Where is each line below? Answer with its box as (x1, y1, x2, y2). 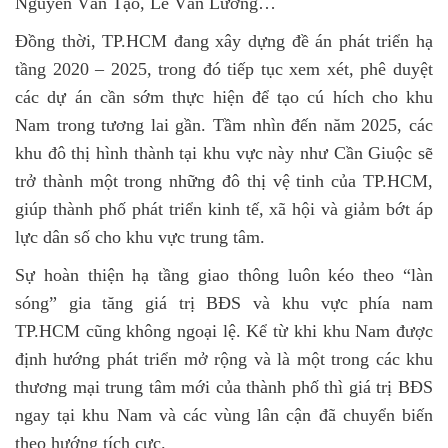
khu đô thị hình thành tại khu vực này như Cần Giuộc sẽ (15, 143, 433, 163)
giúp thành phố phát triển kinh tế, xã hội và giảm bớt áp (15, 199, 433, 219)
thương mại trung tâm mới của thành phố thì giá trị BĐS (15, 377, 433, 397)
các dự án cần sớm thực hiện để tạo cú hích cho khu (15, 87, 433, 107)
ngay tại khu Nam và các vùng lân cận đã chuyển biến (15, 405, 433, 425)
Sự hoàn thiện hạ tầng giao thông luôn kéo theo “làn (15, 265, 433, 285)
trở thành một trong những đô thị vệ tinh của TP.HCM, (15, 171, 433, 191)
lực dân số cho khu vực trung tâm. (15, 227, 265, 247)
